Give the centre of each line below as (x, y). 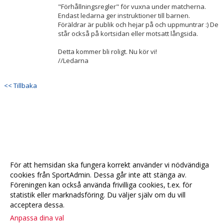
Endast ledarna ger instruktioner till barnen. (124, 15)
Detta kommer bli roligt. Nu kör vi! (107, 51)
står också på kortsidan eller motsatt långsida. (128, 33)
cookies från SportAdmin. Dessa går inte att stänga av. (98, 175)
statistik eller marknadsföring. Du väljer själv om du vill (98, 195)
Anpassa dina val (37, 218)
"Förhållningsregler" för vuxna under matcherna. (132, 6)
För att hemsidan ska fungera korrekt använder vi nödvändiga (109, 165)
